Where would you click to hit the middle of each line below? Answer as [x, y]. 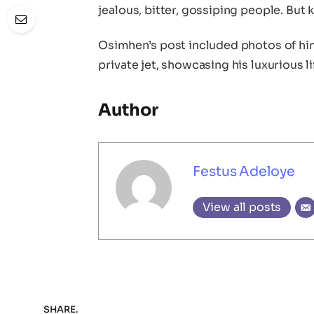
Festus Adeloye [244, 172]
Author [128, 110]
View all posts [242, 207]
